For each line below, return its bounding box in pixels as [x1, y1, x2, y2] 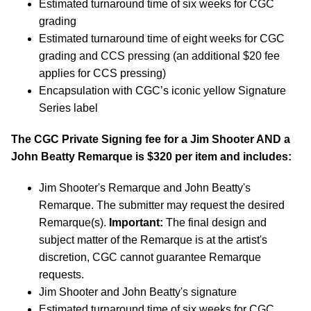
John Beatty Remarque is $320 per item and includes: [11, 150, 292, 162]
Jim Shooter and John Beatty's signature [39, 285, 237, 298]
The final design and [163, 216, 267, 228]
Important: [109, 216, 163, 228]
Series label [39, 101, 98, 114]
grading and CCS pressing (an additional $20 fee [39, 49, 280, 62]
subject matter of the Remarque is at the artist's [39, 233, 267, 246]
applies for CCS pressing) [39, 67, 166, 79]
